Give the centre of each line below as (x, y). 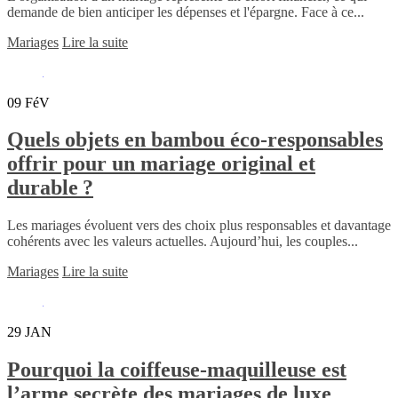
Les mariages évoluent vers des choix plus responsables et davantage (199, 226)
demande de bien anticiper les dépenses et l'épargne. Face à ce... (186, 12)
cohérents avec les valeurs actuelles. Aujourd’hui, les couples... (183, 242)
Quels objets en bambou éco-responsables (195, 140)
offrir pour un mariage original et (161, 164)
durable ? (50, 188)
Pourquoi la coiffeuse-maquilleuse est (177, 370)
